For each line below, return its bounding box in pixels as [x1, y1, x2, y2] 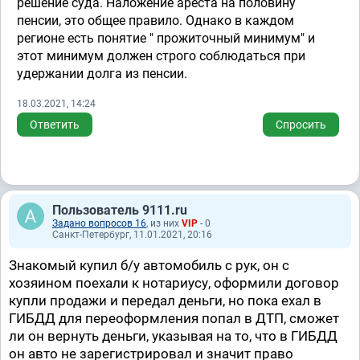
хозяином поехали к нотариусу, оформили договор [9, 275, 339, 291]
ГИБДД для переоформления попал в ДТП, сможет [9, 310, 339, 326]
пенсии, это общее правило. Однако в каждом [17, 13, 294, 28]
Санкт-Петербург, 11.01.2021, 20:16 [52, 229, 212, 240]
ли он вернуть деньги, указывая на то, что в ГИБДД [9, 328, 337, 344]
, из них [146, 218, 182, 229]
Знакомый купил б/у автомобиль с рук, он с [9, 257, 289, 273]
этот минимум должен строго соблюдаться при [17, 48, 305, 63]
